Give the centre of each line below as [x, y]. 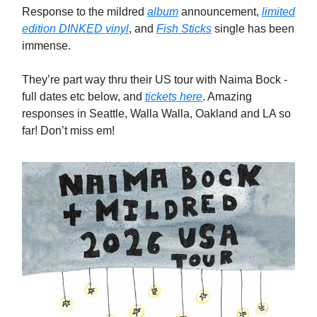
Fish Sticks [184, 29]
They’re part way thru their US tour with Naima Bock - [155, 80]
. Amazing [227, 97]
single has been [253, 29]
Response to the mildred [85, 12]
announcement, [220, 12]
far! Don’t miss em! [68, 131]
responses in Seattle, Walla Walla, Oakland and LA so [156, 114]
